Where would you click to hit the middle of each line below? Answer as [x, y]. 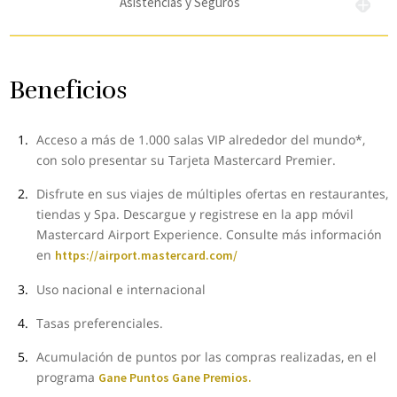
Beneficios [68, 90]
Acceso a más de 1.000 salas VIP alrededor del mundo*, [200, 140]
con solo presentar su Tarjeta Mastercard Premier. [186, 160]
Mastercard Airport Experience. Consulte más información [209, 234]
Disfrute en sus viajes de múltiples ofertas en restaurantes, [212, 194]
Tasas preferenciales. [99, 323]
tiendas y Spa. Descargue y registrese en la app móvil [195, 214]
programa [67, 377]
